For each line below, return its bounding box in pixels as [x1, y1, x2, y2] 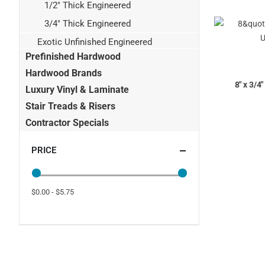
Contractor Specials [25, 117, 109, 128]
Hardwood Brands [25, 67, 102, 79]
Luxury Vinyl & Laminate [25, 83, 129, 95]
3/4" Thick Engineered [44, 18, 131, 29]
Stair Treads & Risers [25, 100, 115, 112]
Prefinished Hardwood [25, 50, 121, 62]
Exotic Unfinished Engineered [37, 37, 152, 48]
